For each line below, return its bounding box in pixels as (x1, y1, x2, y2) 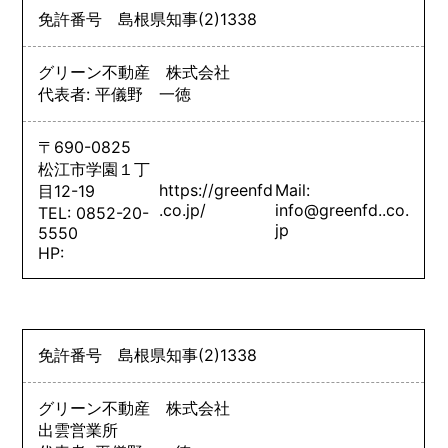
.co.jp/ (159, 199, 207, 220)
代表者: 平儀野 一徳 (38, 83, 192, 104)
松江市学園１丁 (38, 158, 151, 179)
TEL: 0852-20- (38, 202, 150, 223)
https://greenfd (159, 179, 274, 200)
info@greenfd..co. (274, 199, 409, 220)
